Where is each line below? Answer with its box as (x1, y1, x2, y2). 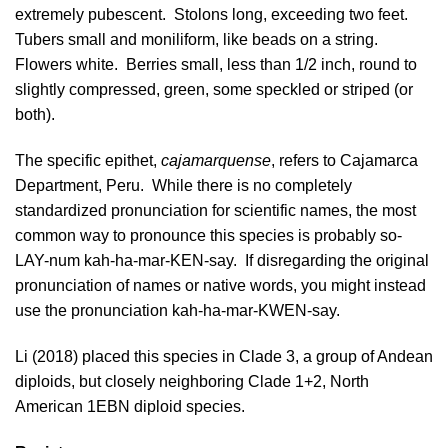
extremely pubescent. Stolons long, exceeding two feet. (15, 6, 412, 24)
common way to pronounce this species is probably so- (15, 227, 402, 245)
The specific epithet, (15, 152, 161, 170)
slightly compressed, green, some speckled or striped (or (15, 81, 413, 99)
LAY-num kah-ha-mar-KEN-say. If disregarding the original (15, 252, 429, 270)
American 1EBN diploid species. (15, 397, 245, 415)
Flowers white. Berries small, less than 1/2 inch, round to (15, 56, 417, 74)
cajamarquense (161, 152, 271, 170)
